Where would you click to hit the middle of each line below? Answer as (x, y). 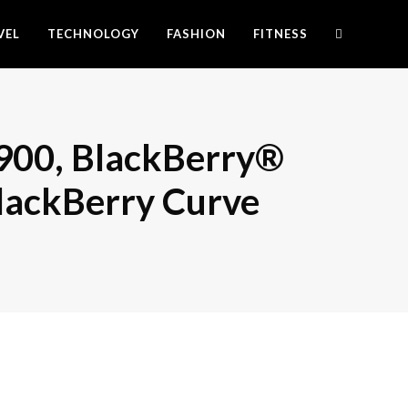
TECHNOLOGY (93, 34)
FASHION (196, 34)
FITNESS (280, 34)
